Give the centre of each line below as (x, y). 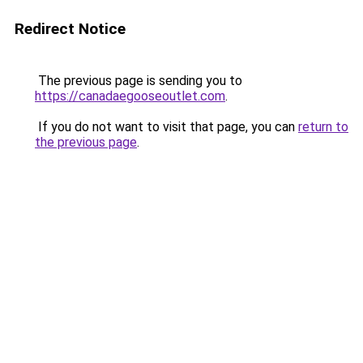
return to (323, 127)
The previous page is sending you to (139, 81)
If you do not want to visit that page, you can (167, 127)
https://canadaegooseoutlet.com (130, 96)
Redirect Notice (70, 29)
